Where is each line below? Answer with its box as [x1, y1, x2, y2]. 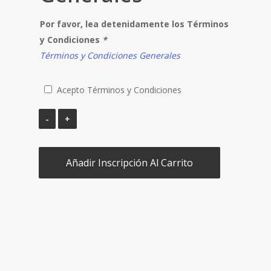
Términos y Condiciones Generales [40, 50, 180, 61]
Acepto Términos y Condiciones [57, 84, 181, 96]
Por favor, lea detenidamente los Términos [40, 18, 229, 30]
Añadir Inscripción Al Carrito [66, 156, 193, 169]
